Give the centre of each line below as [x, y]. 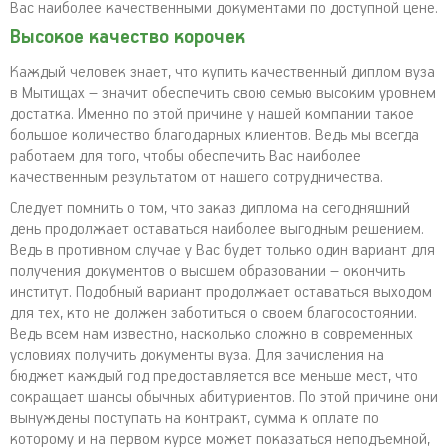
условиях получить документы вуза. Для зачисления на [197, 355]
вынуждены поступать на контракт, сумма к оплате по [194, 418]
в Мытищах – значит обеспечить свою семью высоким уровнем [223, 93]
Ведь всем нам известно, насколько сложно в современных [211, 334]
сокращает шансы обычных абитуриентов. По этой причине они [224, 397]
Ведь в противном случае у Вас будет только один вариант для [222, 250]
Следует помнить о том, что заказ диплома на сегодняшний [210, 208]
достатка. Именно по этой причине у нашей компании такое [212, 114]
